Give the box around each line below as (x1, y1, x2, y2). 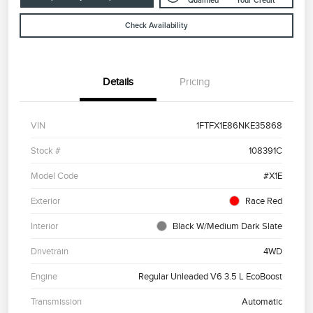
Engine (31, 271, 57, 282)
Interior (31, 221, 58, 232)
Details (103, 76, 133, 88)
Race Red (245, 196, 282, 207)
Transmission (31, 296, 82, 307)
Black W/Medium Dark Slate (173, 221, 282, 232)
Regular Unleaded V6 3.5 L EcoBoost (138, 271, 282, 282)
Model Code (31, 170, 78, 182)
